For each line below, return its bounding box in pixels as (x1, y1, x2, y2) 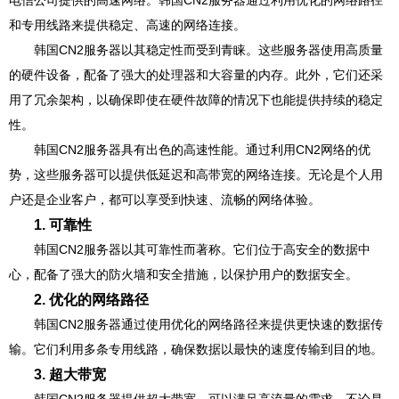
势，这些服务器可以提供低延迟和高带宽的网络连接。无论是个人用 (9, 167, 383, 182)
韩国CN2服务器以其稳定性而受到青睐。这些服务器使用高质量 (34, 43, 383, 57)
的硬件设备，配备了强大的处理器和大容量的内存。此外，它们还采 (9, 68, 383, 82)
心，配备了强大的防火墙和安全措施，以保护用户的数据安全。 (9, 267, 358, 281)
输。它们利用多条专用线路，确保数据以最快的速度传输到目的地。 (9, 342, 383, 356)
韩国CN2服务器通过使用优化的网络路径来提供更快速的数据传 (34, 317, 383, 331)
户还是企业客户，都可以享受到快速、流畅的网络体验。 (9, 192, 321, 207)
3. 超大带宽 (34, 366, 106, 382)
